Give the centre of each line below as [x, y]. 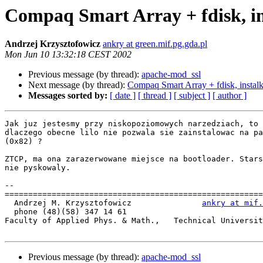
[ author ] [230, 96]
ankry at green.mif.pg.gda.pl [155, 44]
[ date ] [123, 96]
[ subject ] [192, 96]
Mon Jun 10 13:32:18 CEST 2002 [68, 55]
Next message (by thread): [78, 85]
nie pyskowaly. [38, 168]
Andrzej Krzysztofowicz [53, 44]
